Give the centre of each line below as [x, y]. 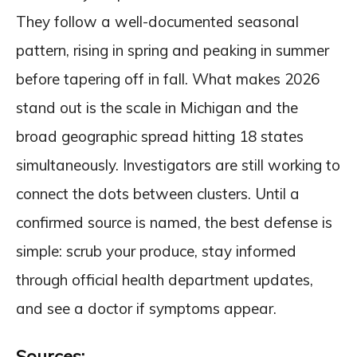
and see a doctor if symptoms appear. [146, 308]
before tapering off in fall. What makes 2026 [168, 78]
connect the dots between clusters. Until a [158, 193]
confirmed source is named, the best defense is [174, 222]
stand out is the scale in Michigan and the [157, 107]
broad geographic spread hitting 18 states [160, 136]
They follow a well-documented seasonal [157, 21]
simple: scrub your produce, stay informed [156, 251]
